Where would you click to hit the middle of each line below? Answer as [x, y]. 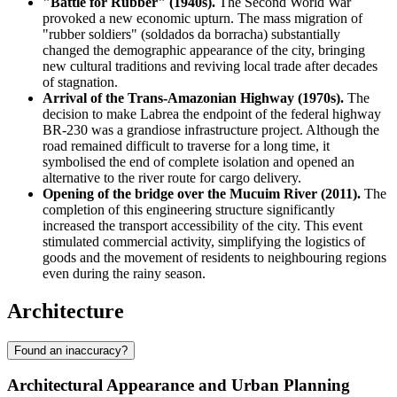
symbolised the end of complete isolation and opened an [198, 161]
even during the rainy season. [124, 273]
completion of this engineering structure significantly [189, 209]
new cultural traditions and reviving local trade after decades [210, 66]
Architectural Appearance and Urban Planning [179, 385]
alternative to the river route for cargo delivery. [172, 177]
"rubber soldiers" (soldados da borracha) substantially [191, 34]
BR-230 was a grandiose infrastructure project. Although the [211, 129]
